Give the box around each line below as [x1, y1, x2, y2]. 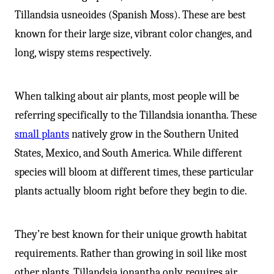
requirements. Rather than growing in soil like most [15, 246, 247, 260]
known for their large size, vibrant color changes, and [15, 27, 252, 40]
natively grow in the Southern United [69, 127, 239, 141]
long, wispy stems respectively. [15, 46, 152, 59]
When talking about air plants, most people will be [15, 89, 239, 103]
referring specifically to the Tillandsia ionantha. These [15, 108, 257, 122]
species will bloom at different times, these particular [15, 165, 253, 179]
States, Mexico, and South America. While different [15, 146, 242, 160]
